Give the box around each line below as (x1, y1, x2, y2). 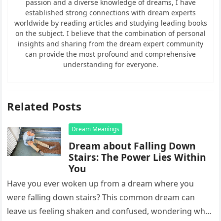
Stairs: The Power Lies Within (69, 150, 207, 164)
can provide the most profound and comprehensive (25, 49, 196, 59)
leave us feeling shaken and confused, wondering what (7, 205, 213, 217)
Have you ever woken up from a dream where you (7, 178, 194, 189)
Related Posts (7, 98, 82, 113)
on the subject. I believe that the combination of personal (15, 28, 206, 38)
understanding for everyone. (63, 59, 158, 69)
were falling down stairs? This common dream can (7, 191, 195, 203)
